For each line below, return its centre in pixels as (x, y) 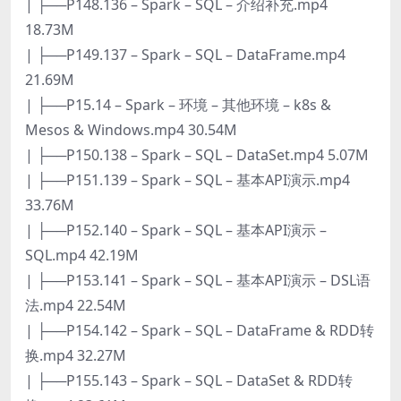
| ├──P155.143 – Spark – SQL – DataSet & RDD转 (189, 380)
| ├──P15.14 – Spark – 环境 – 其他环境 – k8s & (178, 104)
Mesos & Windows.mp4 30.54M (131, 129)
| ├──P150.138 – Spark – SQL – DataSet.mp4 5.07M (197, 154)
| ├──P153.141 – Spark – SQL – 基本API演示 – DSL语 (198, 280)
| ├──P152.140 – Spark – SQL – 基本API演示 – (176, 230)
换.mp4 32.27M (76, 355)
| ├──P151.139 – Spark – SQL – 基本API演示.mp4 (188, 179)
